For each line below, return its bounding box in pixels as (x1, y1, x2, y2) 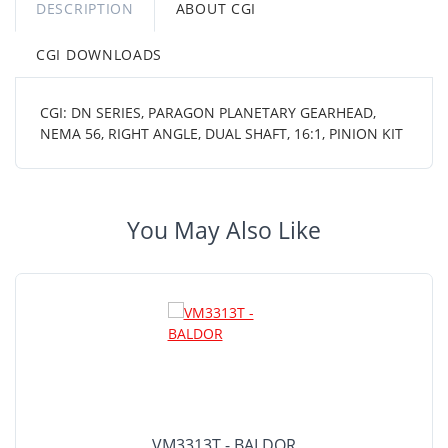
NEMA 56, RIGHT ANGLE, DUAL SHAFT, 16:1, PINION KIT (40, 124, 403, 143)
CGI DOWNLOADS (36, 45, 163, 64)
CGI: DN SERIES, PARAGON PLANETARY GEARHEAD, (40, 103, 376, 122)
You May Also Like (127, 215, 321, 246)
